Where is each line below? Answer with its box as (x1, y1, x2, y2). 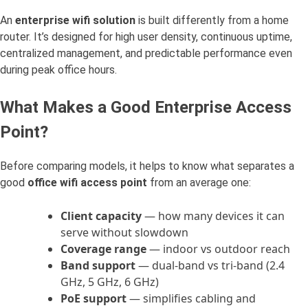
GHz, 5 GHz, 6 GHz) (60, 274, 159, 289)
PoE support (60, 290, 126, 306)
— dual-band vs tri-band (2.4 (135, 257, 285, 273)
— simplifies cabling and (126, 290, 256, 306)
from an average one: (147, 175, 251, 189)
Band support (60, 257, 135, 273)
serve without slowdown (60, 224, 188, 240)
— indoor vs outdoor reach (146, 241, 290, 256)
